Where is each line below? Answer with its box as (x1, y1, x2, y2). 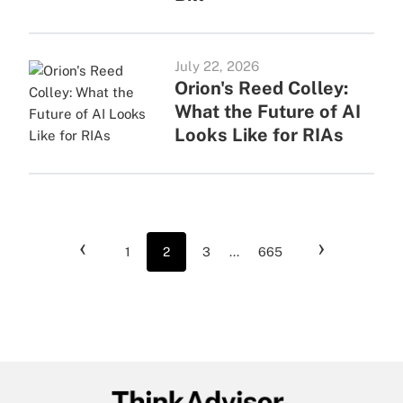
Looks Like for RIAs (174, 124, 344, 146)
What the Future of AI (174, 101, 361, 122)
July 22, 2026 (174, 58, 259, 74)
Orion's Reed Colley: (174, 77, 348, 99)
